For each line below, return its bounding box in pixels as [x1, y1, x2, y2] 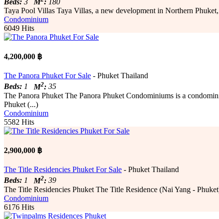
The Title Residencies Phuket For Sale [4, 165, 122, 174]
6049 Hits [4, 23, 34, 32]
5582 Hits [4, 117, 34, 126]
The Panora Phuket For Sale [4, 71, 91, 80]
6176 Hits [4, 202, 34, 211]
